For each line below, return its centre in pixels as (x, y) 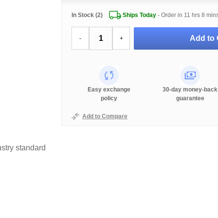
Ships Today (139, 15)
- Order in (170, 15)
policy (109, 98)
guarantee (190, 98)
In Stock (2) (87, 15)
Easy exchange (109, 90)
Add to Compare (105, 116)
